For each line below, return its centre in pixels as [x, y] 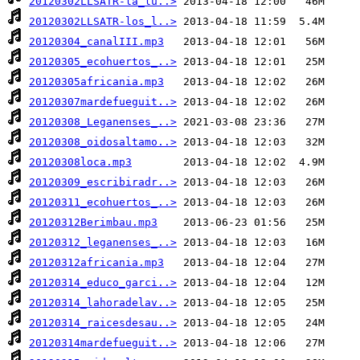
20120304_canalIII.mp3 [96, 42]
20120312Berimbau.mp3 [93, 223]
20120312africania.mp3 [96, 263]
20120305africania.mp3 [96, 82]
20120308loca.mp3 [80, 162]
